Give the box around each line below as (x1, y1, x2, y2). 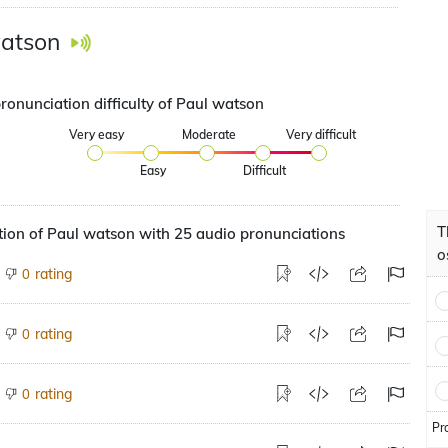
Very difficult (285, 127, 356, 142)
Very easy (69, 127, 125, 142)
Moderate (181, 127, 236, 142)
